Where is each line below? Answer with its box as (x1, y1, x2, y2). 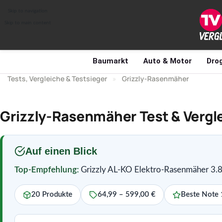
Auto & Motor (143, 56, 192, 65)
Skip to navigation (7, 8, 48, 13)
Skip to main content (4, 20, 51, 26)
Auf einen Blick (25, 146, 97, 157)
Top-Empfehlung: (14, 166, 79, 174)
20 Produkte (31, 191, 72, 198)
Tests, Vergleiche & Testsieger (7, 74, 107, 83)
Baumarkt (93, 56, 128, 65)
